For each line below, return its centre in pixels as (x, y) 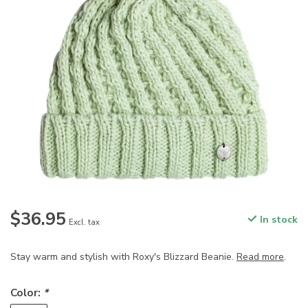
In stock (277, 220)
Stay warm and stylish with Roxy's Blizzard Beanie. (123, 257)
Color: (27, 293)
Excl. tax (84, 223)
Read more (260, 257)
